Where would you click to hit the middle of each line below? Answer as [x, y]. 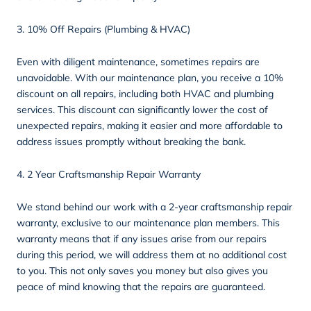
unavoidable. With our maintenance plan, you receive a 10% [150, 77]
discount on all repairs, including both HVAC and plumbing [145, 93]
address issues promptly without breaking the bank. [131, 141]
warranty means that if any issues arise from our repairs [142, 238]
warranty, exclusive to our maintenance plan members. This [148, 222]
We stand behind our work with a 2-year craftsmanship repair [154, 207]
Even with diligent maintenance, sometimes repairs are [138, 61]
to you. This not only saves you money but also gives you [142, 270]
